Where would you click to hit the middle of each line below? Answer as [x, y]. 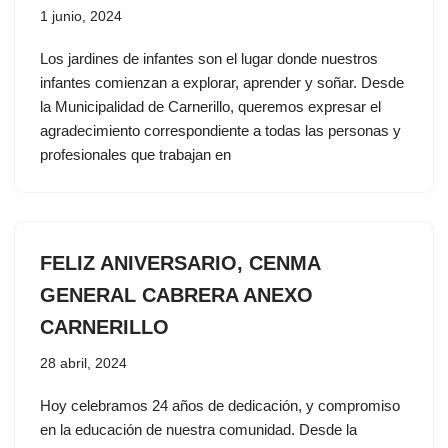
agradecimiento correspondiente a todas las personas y [220, 130]
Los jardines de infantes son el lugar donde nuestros [209, 58]
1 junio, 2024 [81, 16]
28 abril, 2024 [83, 363]
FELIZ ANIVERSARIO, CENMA [180, 263]
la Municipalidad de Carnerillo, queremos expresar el [210, 106]
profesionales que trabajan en [135, 154]
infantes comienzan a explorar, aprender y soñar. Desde [222, 82]
